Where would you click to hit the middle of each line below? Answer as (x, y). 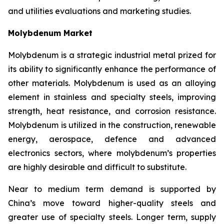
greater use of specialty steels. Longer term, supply (112, 217)
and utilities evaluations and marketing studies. (99, 11)
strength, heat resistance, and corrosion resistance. (112, 111)
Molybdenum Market (50, 33)
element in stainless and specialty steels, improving (112, 97)
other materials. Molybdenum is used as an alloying (112, 83)
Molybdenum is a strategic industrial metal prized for (112, 55)
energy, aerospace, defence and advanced (112, 139)
